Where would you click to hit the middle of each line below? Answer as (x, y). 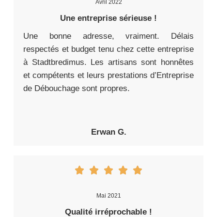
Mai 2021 (108, 196)
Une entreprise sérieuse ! (108, 18)
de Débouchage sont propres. (77, 89)
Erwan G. (108, 132)
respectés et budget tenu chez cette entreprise (108, 49)
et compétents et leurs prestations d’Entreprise (108, 76)
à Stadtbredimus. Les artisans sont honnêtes (108, 62)
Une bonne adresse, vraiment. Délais (108, 36)
